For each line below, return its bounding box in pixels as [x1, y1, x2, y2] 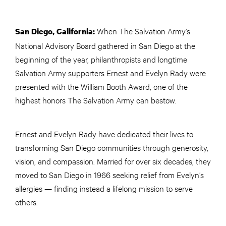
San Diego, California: [15, 26, 95, 37]
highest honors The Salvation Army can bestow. [15, 94, 179, 105]
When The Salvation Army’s [95, 25, 190, 36]
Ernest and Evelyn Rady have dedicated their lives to [15, 128, 193, 139]
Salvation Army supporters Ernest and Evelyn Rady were [15, 67, 206, 78]
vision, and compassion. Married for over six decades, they [15, 155, 211, 166]
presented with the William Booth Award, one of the [15, 81, 188, 92]
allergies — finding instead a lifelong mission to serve [15, 183, 193, 194]
